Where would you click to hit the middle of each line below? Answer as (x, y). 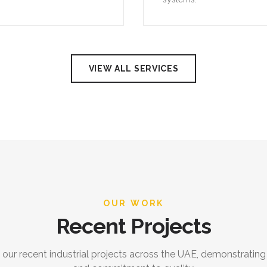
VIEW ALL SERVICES (133, 69)
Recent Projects (133, 226)
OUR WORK (133, 203)
